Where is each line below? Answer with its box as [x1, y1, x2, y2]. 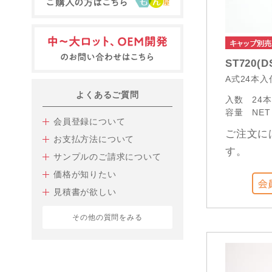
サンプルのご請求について [53, 152, 161, 161]
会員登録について [53, 117, 126, 126]
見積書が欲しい [53, 187, 117, 197]
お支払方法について [53, 134, 135, 144]
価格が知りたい [53, 169, 117, 179]
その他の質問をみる [72, 213, 143, 222]
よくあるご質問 [76, 90, 139, 100]
